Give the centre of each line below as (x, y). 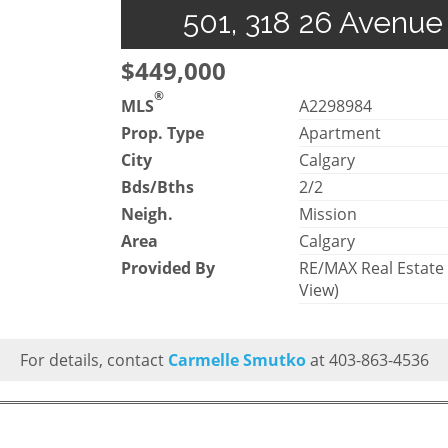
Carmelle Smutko (236, 359)
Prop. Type (162, 132)
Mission (328, 213)
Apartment (340, 132)
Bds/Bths (157, 186)
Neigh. (147, 213)
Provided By (168, 267)
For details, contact (93, 359)
